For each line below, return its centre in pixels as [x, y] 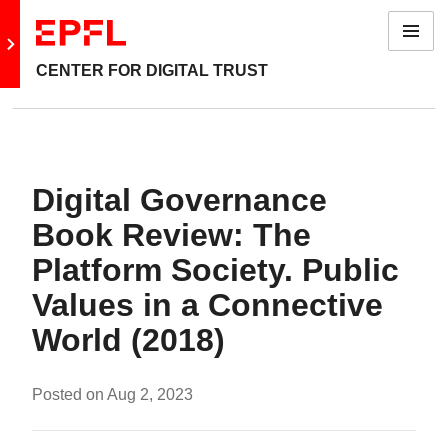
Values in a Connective [207, 305]
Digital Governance [179, 200]
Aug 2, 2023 [150, 394]
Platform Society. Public [215, 270]
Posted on [69, 394]
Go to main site [70, 43]
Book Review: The [171, 235]
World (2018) [128, 340]
